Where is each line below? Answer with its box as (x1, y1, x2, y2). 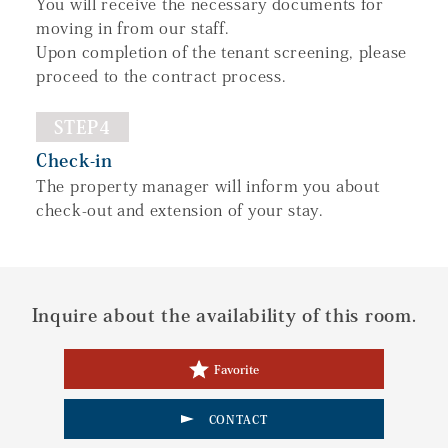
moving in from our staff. (36, 19, 230, 36)
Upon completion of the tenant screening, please (36, 43, 407, 60)
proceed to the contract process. (36, 67, 287, 84)
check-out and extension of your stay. (36, 201, 324, 218)
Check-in (36, 150, 113, 169)
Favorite (214, 362, 259, 375)
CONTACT (208, 412, 268, 425)
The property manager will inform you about (36, 177, 380, 194)
